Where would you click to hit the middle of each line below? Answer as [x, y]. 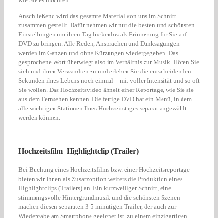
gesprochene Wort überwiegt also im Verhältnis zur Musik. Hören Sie [109, 62]
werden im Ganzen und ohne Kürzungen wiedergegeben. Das [98, 53]
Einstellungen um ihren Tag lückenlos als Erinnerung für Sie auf [103, 34]
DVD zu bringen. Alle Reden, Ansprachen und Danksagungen [99, 43]
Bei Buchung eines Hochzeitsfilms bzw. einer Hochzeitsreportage [104, 169]
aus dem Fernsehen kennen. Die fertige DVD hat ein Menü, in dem [105, 99]
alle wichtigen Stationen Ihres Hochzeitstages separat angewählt [103, 108]
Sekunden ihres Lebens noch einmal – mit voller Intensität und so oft [109, 80]
